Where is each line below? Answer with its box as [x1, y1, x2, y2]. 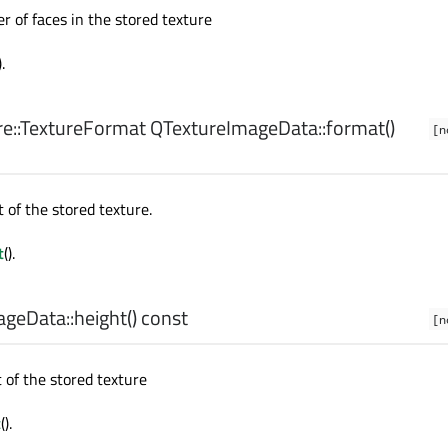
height [74, 302, 127, 334]
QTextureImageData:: [146, 112, 326, 144]
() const [127, 302, 188, 334]
